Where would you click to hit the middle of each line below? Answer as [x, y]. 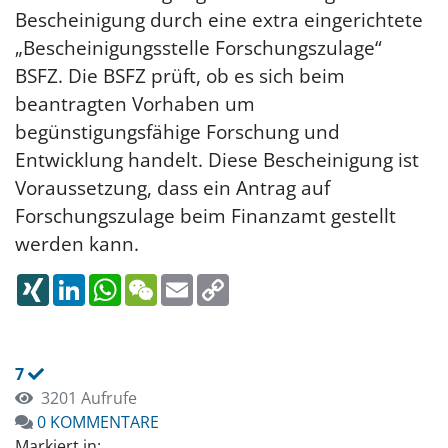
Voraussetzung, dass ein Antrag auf [172, 187]
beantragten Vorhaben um [135, 103]
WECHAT [189, 282]
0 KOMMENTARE [98, 422]
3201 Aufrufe [85, 398]
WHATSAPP [163, 282]
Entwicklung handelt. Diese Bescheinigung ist [217, 159]
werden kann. [77, 243]
